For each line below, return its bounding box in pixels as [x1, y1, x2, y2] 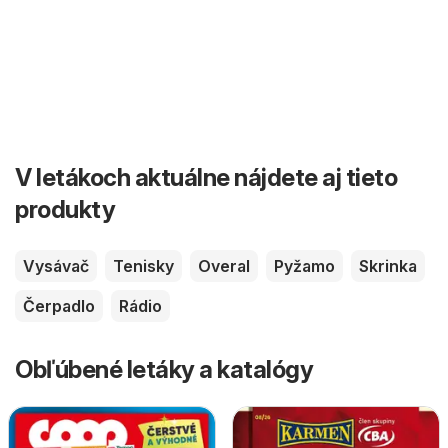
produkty [15, 195, 115, 225]
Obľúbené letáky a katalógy [15, 355, 313, 385]
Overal [198, 256, 250, 277]
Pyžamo [274, 256, 335, 277]
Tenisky [113, 256, 174, 277]
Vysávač [23, 256, 89, 277]
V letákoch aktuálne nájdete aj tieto [15, 163, 397, 193]
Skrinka [359, 256, 417, 277]
